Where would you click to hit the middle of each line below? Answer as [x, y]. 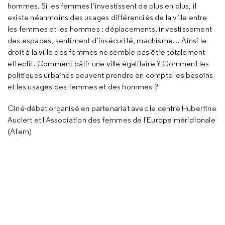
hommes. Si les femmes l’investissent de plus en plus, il [102, 6]
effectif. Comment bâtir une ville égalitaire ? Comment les [108, 64]
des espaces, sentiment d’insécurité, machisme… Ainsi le [107, 40]
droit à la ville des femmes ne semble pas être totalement [106, 52]
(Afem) [20, 131]
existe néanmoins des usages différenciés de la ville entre [107, 17]
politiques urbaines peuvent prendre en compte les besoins [110, 75]
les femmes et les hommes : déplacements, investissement [110, 29]
